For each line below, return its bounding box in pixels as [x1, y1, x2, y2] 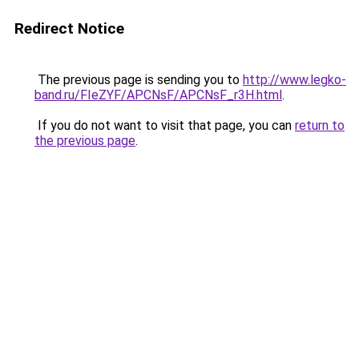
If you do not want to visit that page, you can [34, 118, 295, 133]
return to [295, 118, 345, 133]
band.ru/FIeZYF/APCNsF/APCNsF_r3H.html [34, 87, 282, 103]
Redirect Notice [14, 19, 124, 38]
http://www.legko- [243, 72, 346, 87]
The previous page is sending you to [34, 72, 243, 87]
